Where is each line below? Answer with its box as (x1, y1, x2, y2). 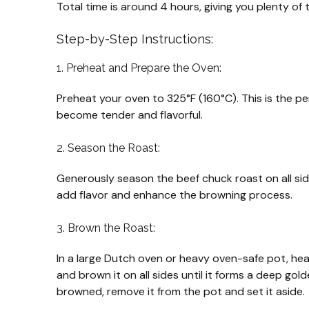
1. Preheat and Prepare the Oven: (57, 61, 221, 75)
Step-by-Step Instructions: (57, 32, 213, 47)
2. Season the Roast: (57, 141, 160, 155)
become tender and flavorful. (57, 108, 203, 123)
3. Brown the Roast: (57, 221, 155, 235)
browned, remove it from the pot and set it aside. (57, 284, 305, 299)
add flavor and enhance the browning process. (57, 188, 292, 203)
